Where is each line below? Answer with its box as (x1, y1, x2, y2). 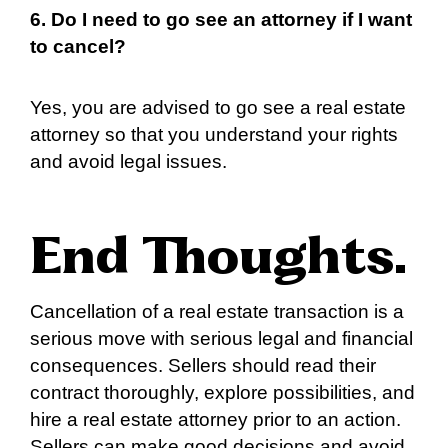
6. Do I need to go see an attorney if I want (30, 9, 412, 31)
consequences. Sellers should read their (30, 354, 376, 376)
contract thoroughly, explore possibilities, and (30, 381, 415, 403)
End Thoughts (30, 235, 394, 285)
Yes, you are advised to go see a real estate (30, 96, 406, 118)
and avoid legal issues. (30, 150, 227, 172)
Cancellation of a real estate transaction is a (30, 300, 404, 322)
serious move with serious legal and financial (30, 327, 413, 349)
